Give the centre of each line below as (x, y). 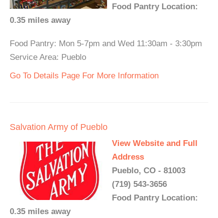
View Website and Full (155, 144)
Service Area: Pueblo (48, 57)
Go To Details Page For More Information (84, 76)
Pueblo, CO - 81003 (149, 171)
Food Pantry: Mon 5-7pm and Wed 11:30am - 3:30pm (106, 44)
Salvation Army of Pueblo (59, 127)
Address (128, 157)
